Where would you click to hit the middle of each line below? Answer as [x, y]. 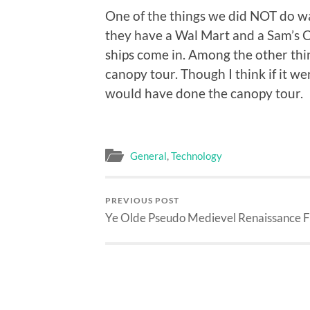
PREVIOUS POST [142, 201]
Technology [197, 156]
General [148, 156]
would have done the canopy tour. [204, 93]
